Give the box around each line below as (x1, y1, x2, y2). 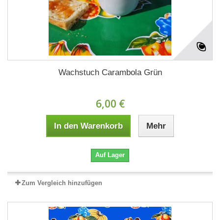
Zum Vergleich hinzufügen (22, 179, 102, 187)
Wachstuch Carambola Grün (58, 67, 162, 77)
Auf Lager (95, 151, 125, 159)
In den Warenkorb (54, 121, 123, 131)
